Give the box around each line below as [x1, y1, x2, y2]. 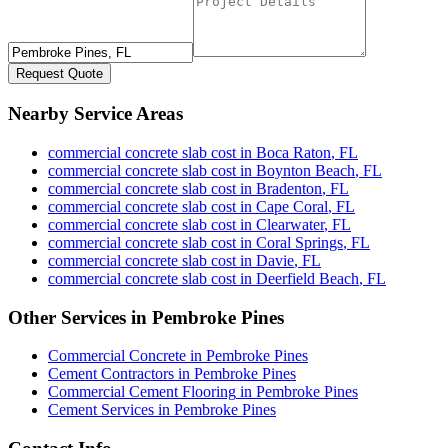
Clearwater [256, 215, 324, 233]
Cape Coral [256, 197, 328, 215]
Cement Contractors [48, 365, 174, 383]
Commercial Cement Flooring [48, 383, 236, 401]
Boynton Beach [256, 161, 355, 179]
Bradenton [256, 179, 322, 197]
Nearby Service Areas [8, 103, 183, 125]
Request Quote [16, 66, 103, 82]
